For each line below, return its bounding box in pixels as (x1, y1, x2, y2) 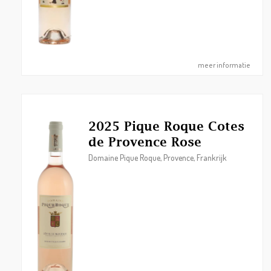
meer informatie (198, 60, 251, 70)
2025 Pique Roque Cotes (88, 119, 244, 133)
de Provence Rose (88, 135, 201, 149)
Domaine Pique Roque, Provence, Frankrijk (88, 152, 227, 163)
